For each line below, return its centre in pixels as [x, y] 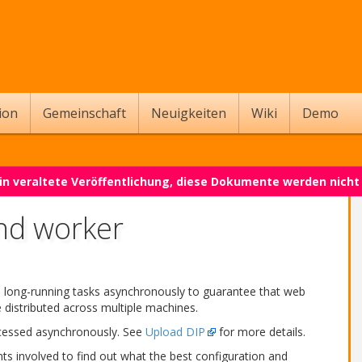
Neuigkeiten [189, 113]
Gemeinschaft [84, 113]
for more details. [261, 332]
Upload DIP [175, 332]
